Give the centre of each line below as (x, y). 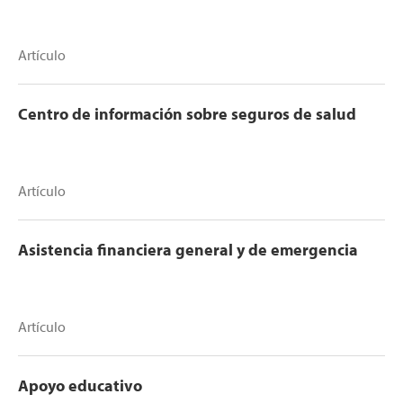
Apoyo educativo (80, 386)
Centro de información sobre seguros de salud (187, 114)
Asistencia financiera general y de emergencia (188, 250)
